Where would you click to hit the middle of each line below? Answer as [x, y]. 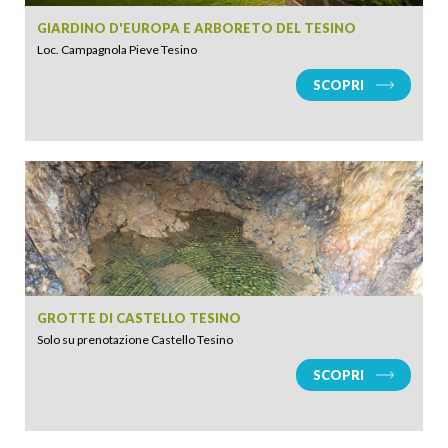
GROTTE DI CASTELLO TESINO [139, 318]
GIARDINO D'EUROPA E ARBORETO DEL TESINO [196, 28]
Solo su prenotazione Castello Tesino [135, 339]
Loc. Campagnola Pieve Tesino [117, 49]
